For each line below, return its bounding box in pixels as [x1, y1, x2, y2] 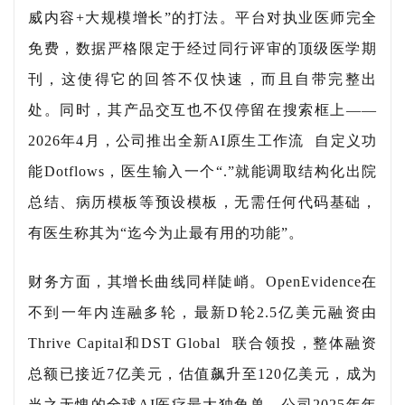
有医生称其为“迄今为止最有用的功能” [28, 225, 288, 241]
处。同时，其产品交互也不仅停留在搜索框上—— [28, 102, 377, 118]
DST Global [140, 335, 221, 352]
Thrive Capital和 [28, 335, 141, 352]
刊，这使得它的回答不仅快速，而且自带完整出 [28, 71, 377, 88]
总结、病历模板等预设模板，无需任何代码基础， [28, 194, 377, 211]
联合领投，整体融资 [231, 335, 378, 352]
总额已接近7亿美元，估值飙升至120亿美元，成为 [28, 366, 377, 382]
